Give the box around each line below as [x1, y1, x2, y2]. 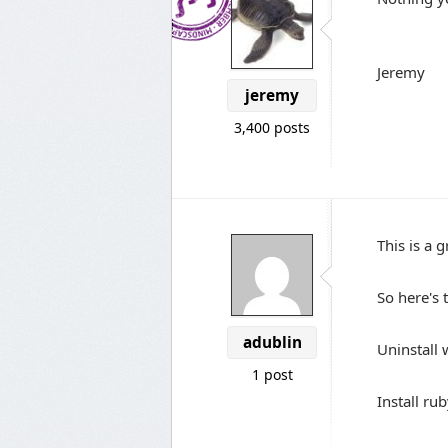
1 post [251, 365, 293, 384]
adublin [242, 332, 302, 353]
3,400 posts [234, 118, 310, 137]
